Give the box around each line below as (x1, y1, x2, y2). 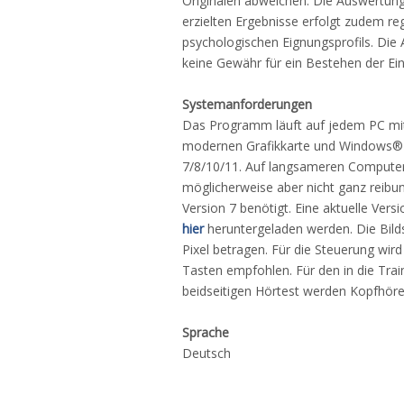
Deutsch (182, 344, 231, 362)
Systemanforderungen (182, 96, 312, 113)
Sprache (182, 324, 229, 341)
